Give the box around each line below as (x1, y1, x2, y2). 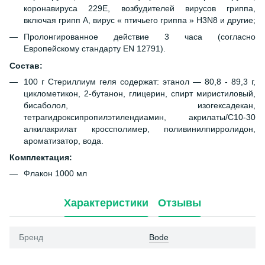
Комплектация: (9, 153, 72, 163)
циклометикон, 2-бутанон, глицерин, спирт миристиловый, (24, 88, 256, 98)
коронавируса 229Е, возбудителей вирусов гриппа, (24, 4, 256, 14)
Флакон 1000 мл (24, 169, 87, 179)
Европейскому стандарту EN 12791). (24, 44, 166, 54)
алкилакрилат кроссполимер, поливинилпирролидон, (24, 124, 256, 134)
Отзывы (158, 196, 201, 209)
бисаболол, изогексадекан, (24, 100, 256, 110)
